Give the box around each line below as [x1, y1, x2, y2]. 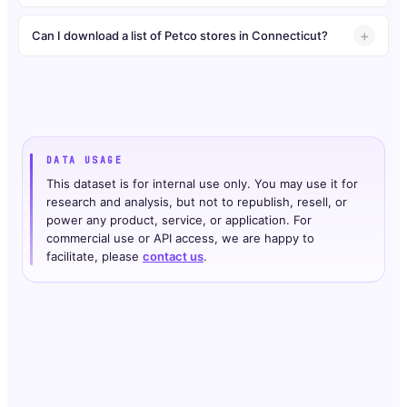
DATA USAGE [46, 154, 123, 167]
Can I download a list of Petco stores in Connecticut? [32, 27, 328, 43]
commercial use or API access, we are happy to [46, 231, 314, 246]
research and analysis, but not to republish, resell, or [46, 194, 347, 210]
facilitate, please [46, 249, 143, 264]
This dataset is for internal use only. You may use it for [46, 176, 358, 192]
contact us [143, 249, 203, 264]
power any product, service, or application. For [46, 213, 312, 228]
